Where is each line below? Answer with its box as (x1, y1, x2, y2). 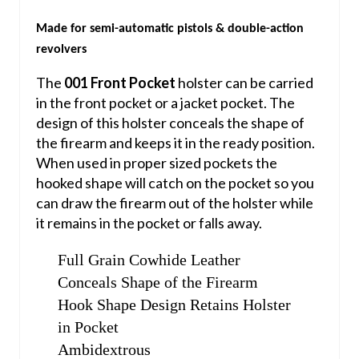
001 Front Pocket (63, 73, 175, 91)
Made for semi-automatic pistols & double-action (35, 22, 304, 35)
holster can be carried (175, 73, 313, 91)
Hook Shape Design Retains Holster (57, 295, 291, 313)
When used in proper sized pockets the (35, 153, 277, 171)
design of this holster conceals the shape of (35, 113, 305, 131)
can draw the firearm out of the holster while (35, 193, 313, 212)
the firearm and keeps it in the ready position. (35, 133, 315, 151)
